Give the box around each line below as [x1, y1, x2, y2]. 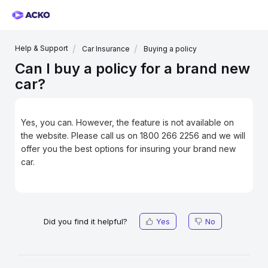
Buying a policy [144, 44, 197, 53]
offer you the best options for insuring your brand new [21, 144, 236, 154]
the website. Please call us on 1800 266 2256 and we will [21, 130, 245, 141]
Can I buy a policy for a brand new [15, 60, 250, 77]
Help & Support [15, 44, 68, 53]
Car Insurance [82, 44, 130, 53]
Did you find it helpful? [43, 217, 127, 226]
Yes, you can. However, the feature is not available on [21, 117, 234, 127]
